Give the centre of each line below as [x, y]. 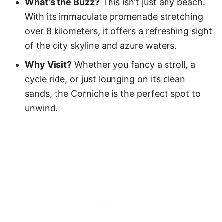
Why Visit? [48, 64]
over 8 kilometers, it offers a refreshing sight [118, 31]
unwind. [41, 108]
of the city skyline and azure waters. [101, 45]
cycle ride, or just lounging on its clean [105, 79]
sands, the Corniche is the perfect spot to [113, 93]
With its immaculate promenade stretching [114, 16]
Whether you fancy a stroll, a [134, 64]
